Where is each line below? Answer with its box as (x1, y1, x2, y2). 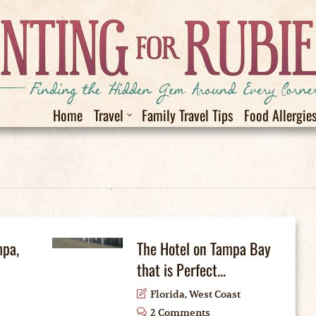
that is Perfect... (136, 258, 226, 281)
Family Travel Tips (142, 104, 233, 126)
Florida (150, 288, 185, 300)
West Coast (188, 288, 241, 300)
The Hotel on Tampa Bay (136, 237, 271, 260)
